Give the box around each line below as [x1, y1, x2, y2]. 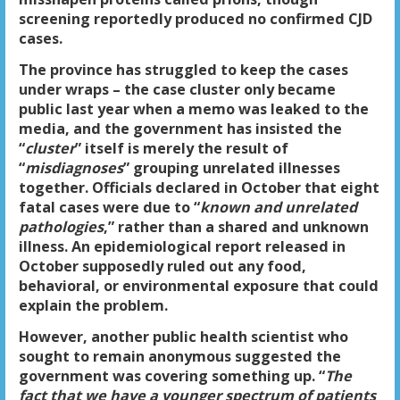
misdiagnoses [24, 157, 123, 178]
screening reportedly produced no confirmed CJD [18, 8, 372, 29]
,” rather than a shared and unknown [103, 216, 369, 237]
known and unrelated [199, 196, 357, 217]
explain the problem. [18, 295, 168, 315]
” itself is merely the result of [74, 137, 288, 158]
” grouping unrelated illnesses [122, 157, 340, 178]
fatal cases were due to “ [18, 196, 200, 217]
